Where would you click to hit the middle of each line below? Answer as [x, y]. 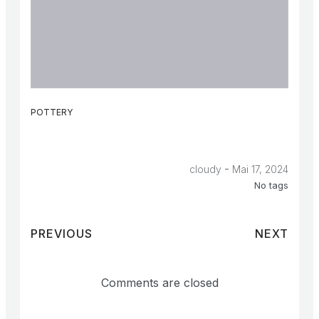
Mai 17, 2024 [260, 169]
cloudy [205, 169]
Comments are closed [159, 283]
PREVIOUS [62, 234]
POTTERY [52, 112]
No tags [271, 185]
